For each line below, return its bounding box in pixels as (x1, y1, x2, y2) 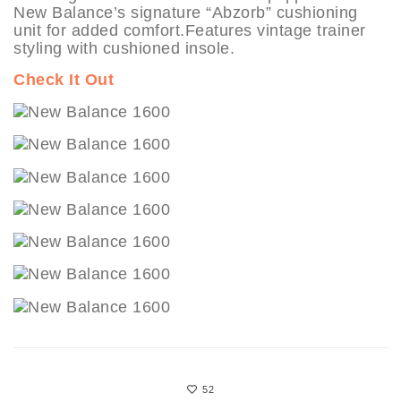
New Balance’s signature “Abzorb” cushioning (13, 3, 358, 21)
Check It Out (13, 70, 114, 89)
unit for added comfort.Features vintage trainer (13, 21, 366, 39)
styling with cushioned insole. (13, 38, 235, 57)
